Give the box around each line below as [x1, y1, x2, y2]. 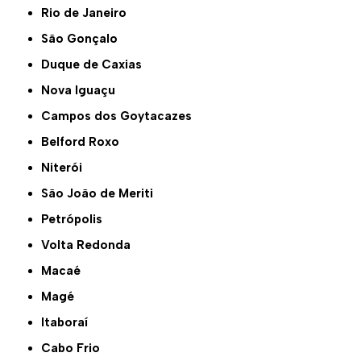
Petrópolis [48, 212, 103, 227]
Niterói [50, 160, 83, 176]
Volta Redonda [49, 238, 131, 253]
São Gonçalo [48, 31, 118, 47]
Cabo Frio [51, 341, 101, 356]
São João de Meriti [48, 186, 154, 201]
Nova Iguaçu [50, 83, 116, 98]
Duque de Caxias [50, 57, 143, 73]
